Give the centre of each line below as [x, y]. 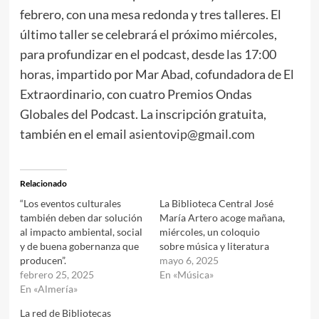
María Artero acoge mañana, [222, 217]
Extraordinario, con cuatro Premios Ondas [136, 94]
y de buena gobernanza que [79, 246]
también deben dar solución [81, 217]
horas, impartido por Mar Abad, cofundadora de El [157, 74]
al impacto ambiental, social [81, 231]
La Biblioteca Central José [216, 203]
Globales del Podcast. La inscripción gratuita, [143, 114]
